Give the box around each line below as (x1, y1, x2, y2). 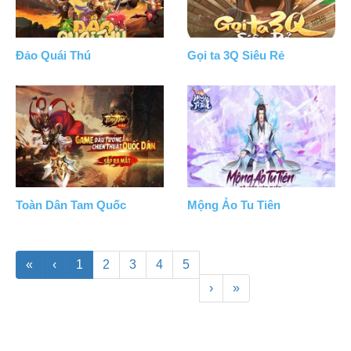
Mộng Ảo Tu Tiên (187, 198, 280, 212)
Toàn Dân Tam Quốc (16, 198, 126, 212)
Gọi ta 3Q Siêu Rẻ (187, 49, 284, 63)
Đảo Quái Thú (16, 49, 91, 63)
